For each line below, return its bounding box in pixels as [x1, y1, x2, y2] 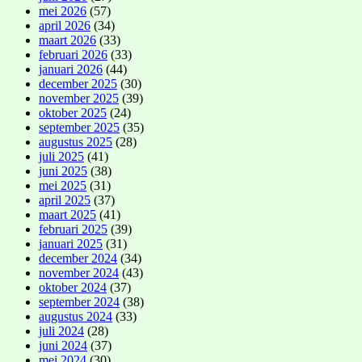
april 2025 [39, 193, 90, 208]
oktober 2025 [39, 106, 107, 120]
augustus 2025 [39, 135, 112, 149]
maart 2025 [39, 208, 96, 222]
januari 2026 [39, 62, 103, 77]
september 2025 [39, 120, 120, 135]
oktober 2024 [39, 280, 107, 295]
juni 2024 [39, 339, 87, 353]
